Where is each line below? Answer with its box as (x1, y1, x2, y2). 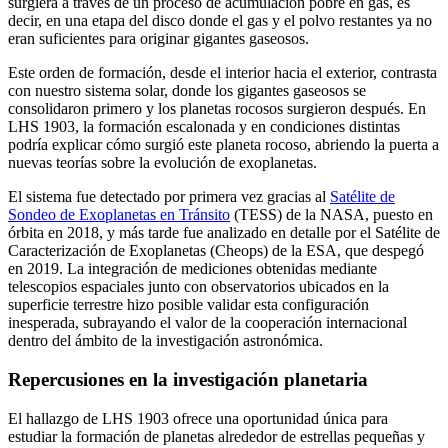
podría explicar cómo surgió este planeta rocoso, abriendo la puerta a (8, 136, 439, 154)
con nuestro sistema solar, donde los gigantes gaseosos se (8, 82, 366, 100)
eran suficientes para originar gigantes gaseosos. (8, 30, 309, 48)
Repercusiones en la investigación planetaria (8, 368, 368, 390)
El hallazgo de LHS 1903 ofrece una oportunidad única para (8, 409, 388, 427)
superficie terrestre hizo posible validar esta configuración (8, 296, 369, 314)
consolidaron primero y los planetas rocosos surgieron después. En (8, 100, 426, 118)
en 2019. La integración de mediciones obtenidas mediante (8, 260, 377, 278)
